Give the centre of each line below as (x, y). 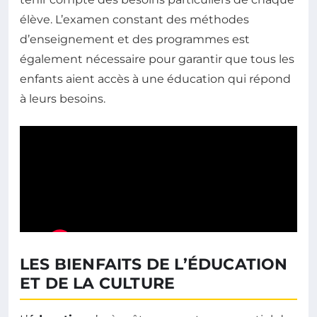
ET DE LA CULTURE (98, 284)
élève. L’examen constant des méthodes (134, 20)
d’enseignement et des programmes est (135, 40)
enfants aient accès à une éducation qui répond (155, 79)
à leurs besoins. (63, 99)
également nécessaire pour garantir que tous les (157, 59)
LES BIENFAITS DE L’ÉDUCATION (154, 265)
